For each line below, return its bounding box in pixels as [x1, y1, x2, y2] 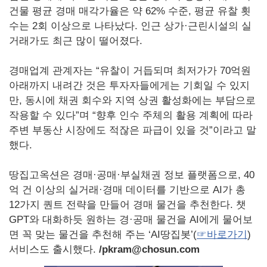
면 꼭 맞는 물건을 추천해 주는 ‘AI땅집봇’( [9, 229, 197, 241]
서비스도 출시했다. [9, 244, 99, 256]
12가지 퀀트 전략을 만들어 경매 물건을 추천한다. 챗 [9, 199, 246, 211]
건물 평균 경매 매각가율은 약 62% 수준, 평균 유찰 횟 [9, 5, 251, 17]
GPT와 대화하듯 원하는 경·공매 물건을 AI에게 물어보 [9, 214, 253, 226]
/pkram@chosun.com [99, 244, 200, 256]
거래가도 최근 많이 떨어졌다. [9, 35, 142, 47]
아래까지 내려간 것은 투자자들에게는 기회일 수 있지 [9, 80, 250, 92]
